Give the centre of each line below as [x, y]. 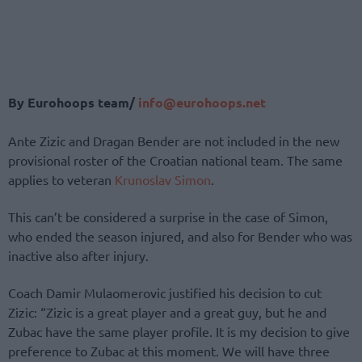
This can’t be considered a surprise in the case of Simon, [168, 216]
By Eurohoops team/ [72, 103]
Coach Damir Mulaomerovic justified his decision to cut [165, 292]
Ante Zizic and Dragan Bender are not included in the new [174, 140]
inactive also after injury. [78, 255]
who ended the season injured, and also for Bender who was [180, 236]
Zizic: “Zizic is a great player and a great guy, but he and [167, 311]
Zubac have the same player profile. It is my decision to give [179, 331]
